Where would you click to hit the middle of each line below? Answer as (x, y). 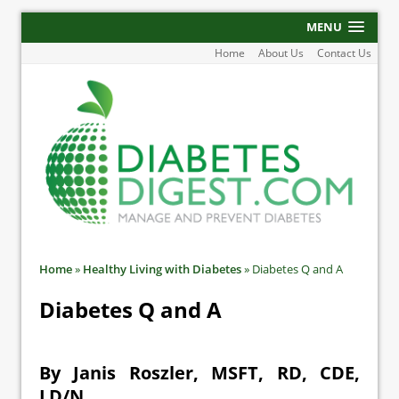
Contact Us (344, 53)
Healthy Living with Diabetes (162, 269)
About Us (281, 53)
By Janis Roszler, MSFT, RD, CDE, (199, 373)
